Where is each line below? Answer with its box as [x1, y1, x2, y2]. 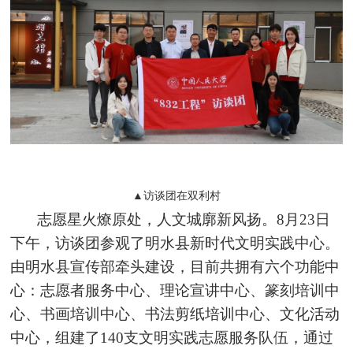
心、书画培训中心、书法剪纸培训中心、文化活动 [10, 306, 340, 323]
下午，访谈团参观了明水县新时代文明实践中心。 [10, 235, 340, 252]
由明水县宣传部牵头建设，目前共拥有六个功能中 [10, 258, 340, 276]
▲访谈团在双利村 [132, 190, 221, 203]
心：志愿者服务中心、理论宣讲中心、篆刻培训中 [10, 282, 340, 299]
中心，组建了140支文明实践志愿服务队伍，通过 [10, 329, 334, 347]
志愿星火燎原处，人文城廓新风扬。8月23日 [37, 211, 331, 229]
